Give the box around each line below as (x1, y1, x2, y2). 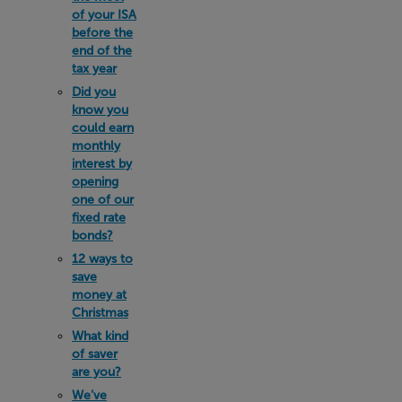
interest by (72, 156, 132, 172)
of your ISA (72, 7, 136, 23)
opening (72, 174, 118, 190)
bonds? (72, 228, 113, 244)
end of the (72, 43, 132, 59)
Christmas (72, 305, 128, 321)
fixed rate (72, 210, 126, 226)
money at (72, 287, 127, 303)
